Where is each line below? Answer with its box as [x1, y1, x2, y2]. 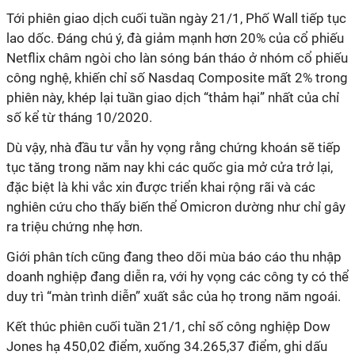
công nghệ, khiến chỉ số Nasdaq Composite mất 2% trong [6, 70, 348, 86]
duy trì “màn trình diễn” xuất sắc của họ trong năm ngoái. [6, 288, 341, 304]
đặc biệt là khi [6, 179, 92, 195]
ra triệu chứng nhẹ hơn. [6, 219, 143, 235]
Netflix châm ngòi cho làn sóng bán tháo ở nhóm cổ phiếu [6, 50, 348, 66]
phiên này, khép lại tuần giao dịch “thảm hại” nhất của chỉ [6, 90, 339, 105]
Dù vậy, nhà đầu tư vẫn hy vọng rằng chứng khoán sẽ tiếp [6, 139, 341, 155]
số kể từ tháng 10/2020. [6, 109, 152, 125]
